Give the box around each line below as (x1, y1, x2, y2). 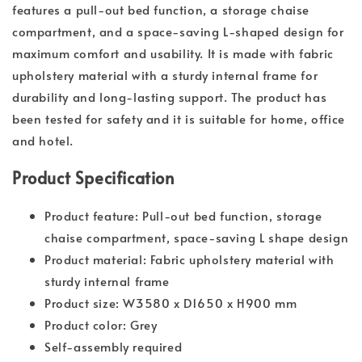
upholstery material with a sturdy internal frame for (12, 66, 318, 84)
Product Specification (12, 166, 175, 190)
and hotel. (12, 132, 74, 149)
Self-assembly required (44, 338, 183, 356)
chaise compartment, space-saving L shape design (44, 229, 349, 246)
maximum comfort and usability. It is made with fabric (12, 44, 334, 62)
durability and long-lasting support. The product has (12, 88, 327, 106)
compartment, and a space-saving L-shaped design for (12, 23, 344, 40)
